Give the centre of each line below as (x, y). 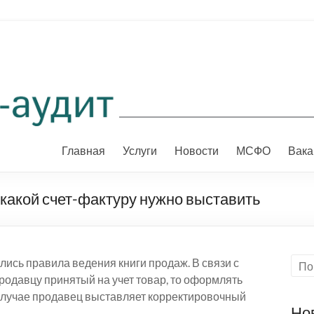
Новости (197, 151)
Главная (83, 151)
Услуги (140, 151)
